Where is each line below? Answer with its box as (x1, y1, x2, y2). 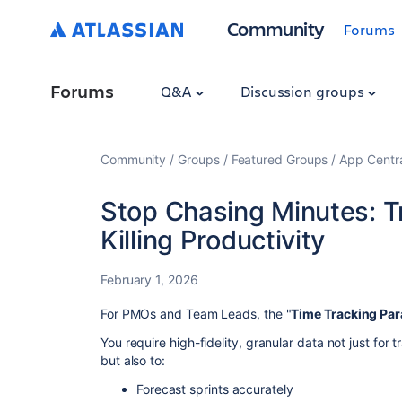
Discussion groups (240, 82, 368, 100)
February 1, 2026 (100, 272, 198, 287)
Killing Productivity (100, 224, 326, 256)
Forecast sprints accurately (136, 381, 297, 397)
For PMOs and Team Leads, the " (100, 306, 292, 321)
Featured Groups (231, 152, 328, 167)
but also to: (100, 353, 165, 368)
